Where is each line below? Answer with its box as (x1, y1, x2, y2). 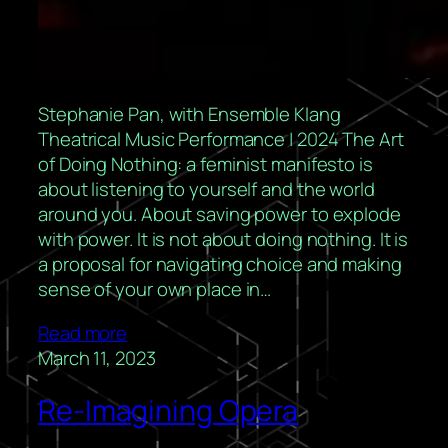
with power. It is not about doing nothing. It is (38, 226, 409, 253)
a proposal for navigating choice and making (38, 251, 402, 278)
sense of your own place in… (38, 276, 272, 303)
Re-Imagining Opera (38, 390, 299, 430)
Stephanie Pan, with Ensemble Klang (38, 101, 341, 128)
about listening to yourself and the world (38, 176, 375, 203)
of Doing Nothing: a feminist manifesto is (38, 151, 373, 178)
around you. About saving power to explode (38, 201, 401, 228)
